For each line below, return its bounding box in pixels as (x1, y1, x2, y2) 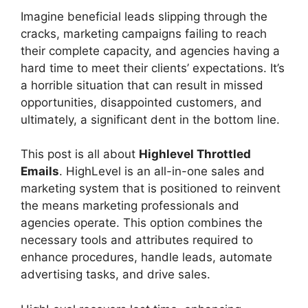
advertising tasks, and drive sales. (21, 267, 210, 281)
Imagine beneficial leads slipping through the (21, 9, 267, 23)
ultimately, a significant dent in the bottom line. (21, 112, 280, 126)
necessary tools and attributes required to (21, 233, 253, 247)
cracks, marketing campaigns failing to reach (21, 26, 267, 41)
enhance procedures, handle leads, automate (21, 250, 272, 264)
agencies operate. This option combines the (21, 216, 263, 230)
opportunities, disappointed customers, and (21, 95, 262, 109)
